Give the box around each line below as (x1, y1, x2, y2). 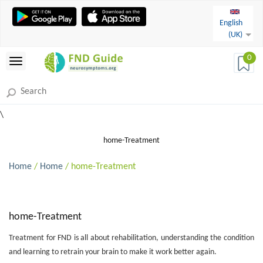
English (219, 19, 242, 28)
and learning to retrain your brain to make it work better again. (9, 248, 217, 257)
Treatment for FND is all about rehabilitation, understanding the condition (9, 234, 254, 243)
